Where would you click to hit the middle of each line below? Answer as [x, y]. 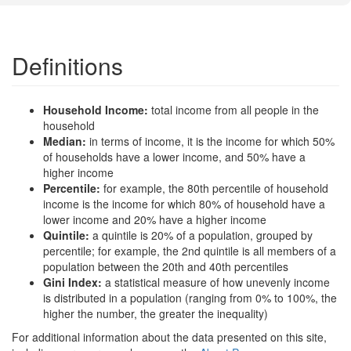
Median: [66, 141]
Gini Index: [74, 282]
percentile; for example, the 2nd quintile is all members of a [190, 251]
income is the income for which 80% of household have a [184, 204]
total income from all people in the [235, 110]
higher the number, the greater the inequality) [156, 313]
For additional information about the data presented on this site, [169, 337]
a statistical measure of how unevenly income [217, 282]
